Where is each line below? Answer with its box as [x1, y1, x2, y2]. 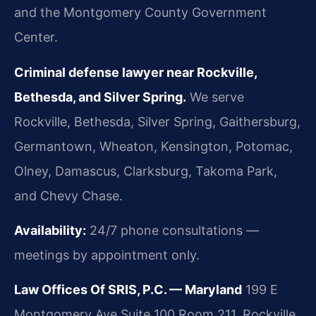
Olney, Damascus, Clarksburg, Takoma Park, [14, 163, 277, 178]
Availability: [14, 223, 86, 238]
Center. [14, 30, 58, 45]
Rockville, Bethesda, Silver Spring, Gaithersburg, [14, 114, 300, 129]
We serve [186, 89, 244, 104]
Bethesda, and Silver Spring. [14, 89, 186, 104]
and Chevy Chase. [14, 188, 123, 203]
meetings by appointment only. [14, 248, 200, 263]
